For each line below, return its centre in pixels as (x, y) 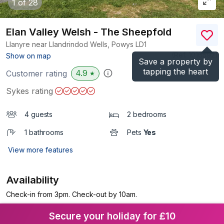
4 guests (39, 114)
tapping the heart (175, 71)
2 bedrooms (147, 114)
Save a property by (175, 61)
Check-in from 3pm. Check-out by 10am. (71, 194)
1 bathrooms (44, 132)
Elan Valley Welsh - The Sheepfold (89, 32)
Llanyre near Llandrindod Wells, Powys (71, 44)
